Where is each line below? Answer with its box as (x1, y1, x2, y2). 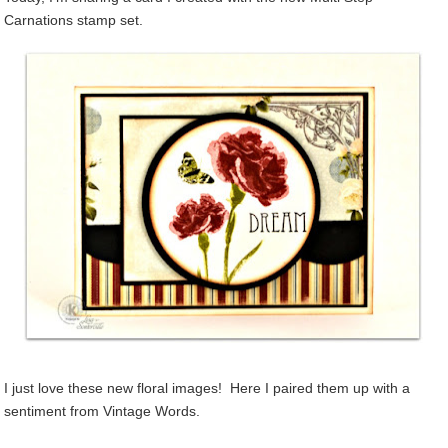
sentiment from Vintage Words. (4, 402, 200, 419)
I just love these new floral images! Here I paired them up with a (4, 379, 410, 396)
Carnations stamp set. (4, 12, 143, 29)
